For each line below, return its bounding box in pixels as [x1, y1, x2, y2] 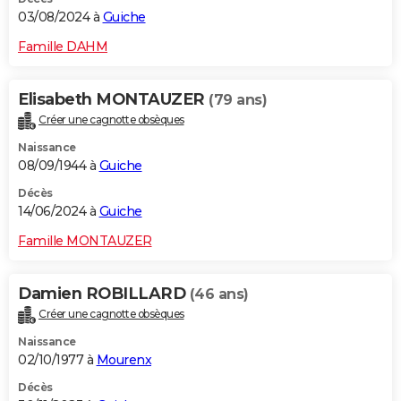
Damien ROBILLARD [18, 284, 190, 304]
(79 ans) [209, 91, 267, 109]
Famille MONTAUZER [18, 233, 152, 250]
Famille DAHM [18, 38, 107, 55]
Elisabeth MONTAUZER [18, 90, 209, 110]
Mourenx [96, 352, 151, 369]
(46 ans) [189, 286, 249, 303]
